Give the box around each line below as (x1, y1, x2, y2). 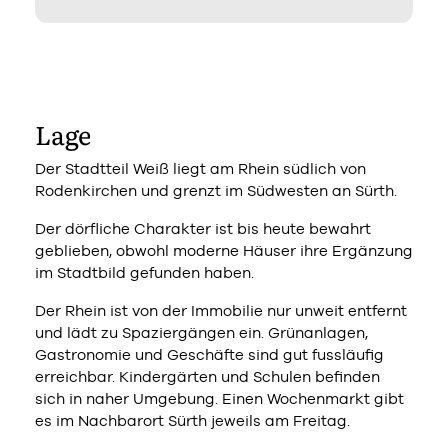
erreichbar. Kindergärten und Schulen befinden (35, 367, 380, 385)
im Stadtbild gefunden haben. (35, 263, 254, 281)
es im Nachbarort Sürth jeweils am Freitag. (35, 411, 350, 429)
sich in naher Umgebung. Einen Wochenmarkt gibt (35, 389, 404, 407)
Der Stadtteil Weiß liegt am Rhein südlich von (35, 159, 366, 177)
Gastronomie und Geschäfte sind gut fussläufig (35, 345, 384, 363)
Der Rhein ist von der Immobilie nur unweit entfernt (35, 301, 407, 319)
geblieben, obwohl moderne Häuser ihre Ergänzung (35, 241, 413, 259)
